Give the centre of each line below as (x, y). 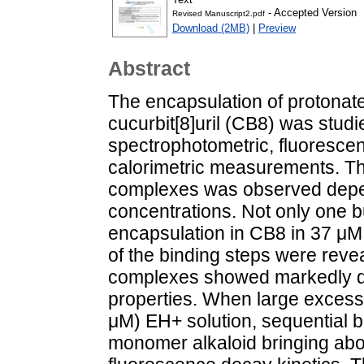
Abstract (149, 69)
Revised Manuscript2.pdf (219, 14)
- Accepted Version (311, 13)
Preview (277, 28)
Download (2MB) (211, 28)
